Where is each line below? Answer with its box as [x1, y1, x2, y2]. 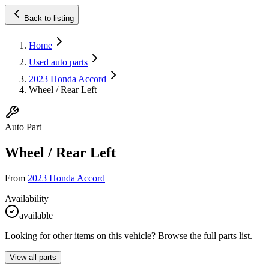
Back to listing [24, 14, 74, 23]
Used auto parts [29, 57, 88, 67]
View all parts [10, 252, 56, 262]
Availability [5, 193, 49, 204]
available [19, 210, 53, 220]
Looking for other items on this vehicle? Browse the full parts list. [5, 230, 252, 241]
